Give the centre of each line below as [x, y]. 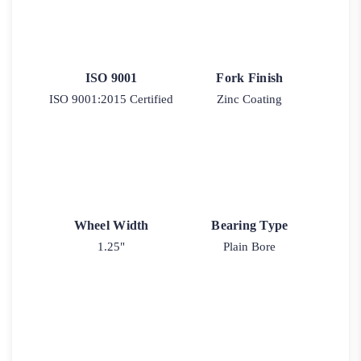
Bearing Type [250, 225]
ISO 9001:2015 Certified [112, 100]
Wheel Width [111, 225]
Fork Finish [250, 78]
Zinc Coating [250, 100]
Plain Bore [250, 246]
